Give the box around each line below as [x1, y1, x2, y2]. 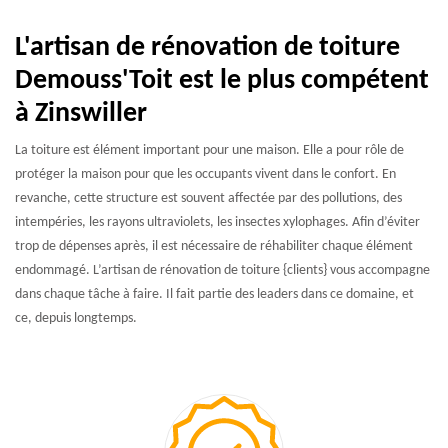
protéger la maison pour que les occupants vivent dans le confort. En [15, 167, 396, 182]
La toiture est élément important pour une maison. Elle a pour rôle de [15, 143, 404, 158]
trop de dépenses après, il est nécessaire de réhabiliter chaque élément [15, 239, 413, 254]
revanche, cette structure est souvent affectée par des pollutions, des [15, 191, 402, 206]
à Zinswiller [15, 100, 147, 128]
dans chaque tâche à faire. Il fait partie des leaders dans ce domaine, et [15, 287, 414, 302]
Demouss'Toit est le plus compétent [15, 67, 429, 95]
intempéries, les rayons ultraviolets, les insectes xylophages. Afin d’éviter [15, 215, 420, 230]
